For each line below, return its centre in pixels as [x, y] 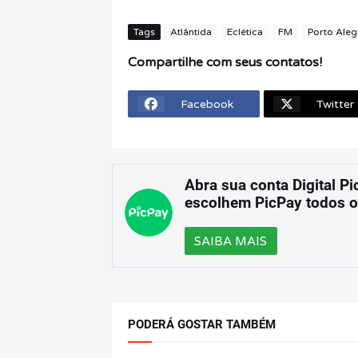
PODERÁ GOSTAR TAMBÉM [202, 325]
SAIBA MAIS [231, 241]
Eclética [245, 32]
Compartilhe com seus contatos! [225, 63]
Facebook [207, 104]
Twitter [335, 104]
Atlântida [191, 32]
